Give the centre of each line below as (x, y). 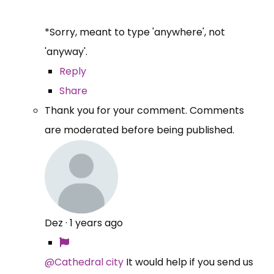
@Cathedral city (84, 262)
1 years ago (96, 223)
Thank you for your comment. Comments (144, 110)
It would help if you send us (188, 262)
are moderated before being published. (139, 130)
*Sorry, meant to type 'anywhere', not (135, 32)
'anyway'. (67, 51)
